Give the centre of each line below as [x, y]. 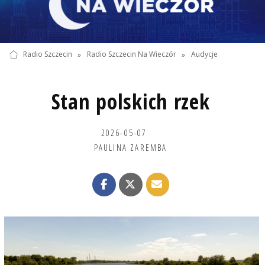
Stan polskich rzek [130, 101]
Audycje [205, 54]
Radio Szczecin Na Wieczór [131, 54]
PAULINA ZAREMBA [130, 147]
